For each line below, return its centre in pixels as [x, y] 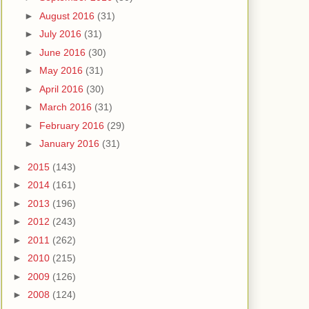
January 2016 [70, 144]
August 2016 [68, 16]
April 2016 [62, 89]
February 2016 [73, 125]
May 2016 [62, 71]
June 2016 [63, 52]
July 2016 [61, 34]
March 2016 [67, 107]
